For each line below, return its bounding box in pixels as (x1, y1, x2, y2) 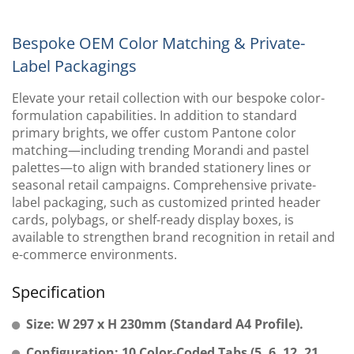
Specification (12, 281, 105, 303)
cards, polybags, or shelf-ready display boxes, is (12, 211, 294, 229)
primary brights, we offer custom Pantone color (12, 124, 296, 142)
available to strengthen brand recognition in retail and (12, 228, 335, 247)
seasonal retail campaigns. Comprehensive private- (12, 176, 316, 194)
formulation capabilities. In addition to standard (12, 107, 297, 125)
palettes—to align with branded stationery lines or (12, 159, 311, 177)
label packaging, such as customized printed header (12, 194, 321, 212)
